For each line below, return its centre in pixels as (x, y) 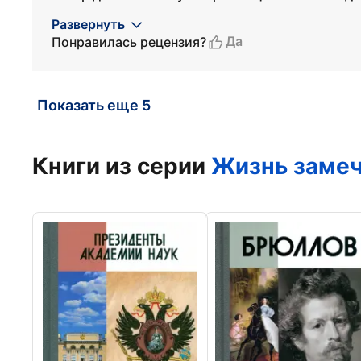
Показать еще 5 (94, 105)
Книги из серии (122, 166)
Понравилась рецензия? (129, 41)
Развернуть (88, 24)
